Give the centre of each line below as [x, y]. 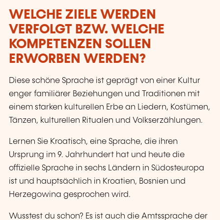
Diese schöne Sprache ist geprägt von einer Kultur [105, 81]
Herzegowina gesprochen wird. [70, 195]
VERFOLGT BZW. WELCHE [87, 29]
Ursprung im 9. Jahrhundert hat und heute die [97, 155]
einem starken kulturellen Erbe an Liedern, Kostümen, [110, 108]
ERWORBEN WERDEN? [77, 59]
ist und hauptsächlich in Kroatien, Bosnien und [97, 182]
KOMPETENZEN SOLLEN [80, 44]
